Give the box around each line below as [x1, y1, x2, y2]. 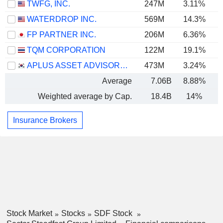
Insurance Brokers [13, 115, 77, 124]
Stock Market [6, 209, 52, 218]
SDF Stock [94, 209, 134, 218]
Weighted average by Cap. [38, 92, 132, 101]
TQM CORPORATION [27, 46, 106, 54]
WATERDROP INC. [27, 15, 97, 23]
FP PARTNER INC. [27, 30, 96, 39]
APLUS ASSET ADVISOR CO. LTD [120, 61, 128, 70]
